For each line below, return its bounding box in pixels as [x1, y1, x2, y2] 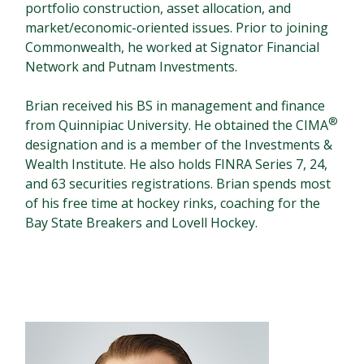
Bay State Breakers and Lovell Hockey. [25, 214, 258, 232]
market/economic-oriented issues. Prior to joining [25, 19, 329, 37]
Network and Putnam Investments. [25, 58, 238, 76]
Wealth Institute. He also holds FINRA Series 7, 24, [25, 155, 328, 174]
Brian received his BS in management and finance [25, 97, 326, 115]
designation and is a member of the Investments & [25, 136, 333, 154]
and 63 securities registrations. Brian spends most [25, 175, 331, 193]
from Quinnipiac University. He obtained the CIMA [25, 116, 329, 135]
